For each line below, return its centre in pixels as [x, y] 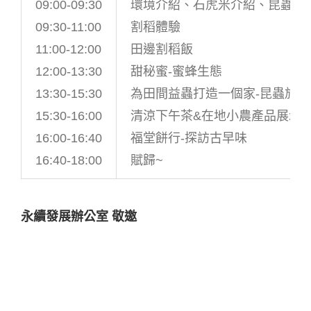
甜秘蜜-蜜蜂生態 [176, 72]
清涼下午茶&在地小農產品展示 [216, 116]
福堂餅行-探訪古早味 [189, 138]
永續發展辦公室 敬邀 [79, 217]
